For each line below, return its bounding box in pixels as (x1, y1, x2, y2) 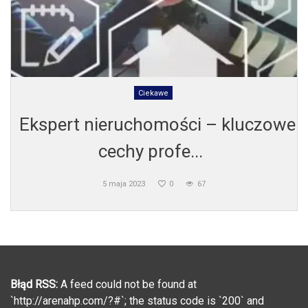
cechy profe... (98, 140, 203, 162)
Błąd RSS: (10, 277, 58, 291)
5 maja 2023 (102, 179, 145, 188)
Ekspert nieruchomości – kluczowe (19, 113, 296, 135)
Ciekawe (137, 88, 168, 98)
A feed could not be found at (58, 277, 197, 291)
